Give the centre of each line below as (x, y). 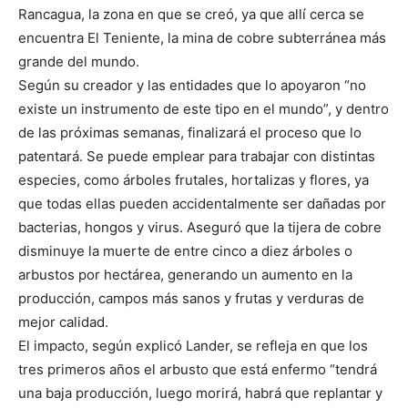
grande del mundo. (79, 62)
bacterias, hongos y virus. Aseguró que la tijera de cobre (200, 228)
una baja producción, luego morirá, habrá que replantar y (200, 393)
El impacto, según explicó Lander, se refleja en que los (193, 346)
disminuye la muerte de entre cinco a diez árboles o (185, 251)
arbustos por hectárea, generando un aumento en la (185, 275)
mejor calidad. (63, 322)
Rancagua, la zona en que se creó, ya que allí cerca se (191, 15)
